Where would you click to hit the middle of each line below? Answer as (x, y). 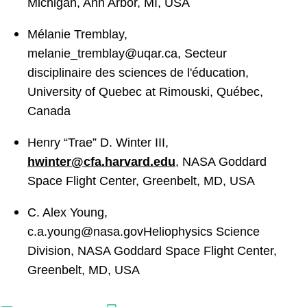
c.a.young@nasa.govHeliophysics (120, 232)
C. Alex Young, (67, 212)
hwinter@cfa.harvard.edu (101, 162)
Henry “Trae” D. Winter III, (98, 143)
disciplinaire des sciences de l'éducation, (138, 73)
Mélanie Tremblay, (77, 34)
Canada (49, 111)
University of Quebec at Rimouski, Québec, (145, 92)
